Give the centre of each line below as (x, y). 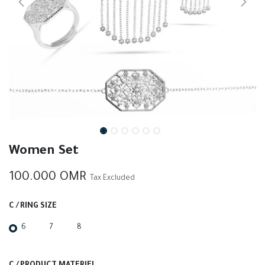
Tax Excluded (112, 179)
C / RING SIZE (33, 207)
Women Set (44, 152)
